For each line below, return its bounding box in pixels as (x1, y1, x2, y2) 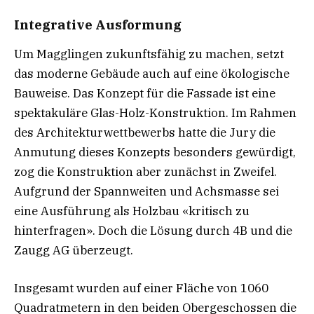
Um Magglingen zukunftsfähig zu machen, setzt (14, 46, 284, 62)
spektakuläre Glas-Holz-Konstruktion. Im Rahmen (14, 104, 296, 121)
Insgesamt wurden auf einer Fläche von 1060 (14, 280, 268, 296)
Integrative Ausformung (14, 15, 182, 33)
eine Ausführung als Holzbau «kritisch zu (14, 203, 250, 219)
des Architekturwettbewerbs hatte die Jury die (14, 124, 275, 140)
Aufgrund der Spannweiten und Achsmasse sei (14, 183, 279, 199)
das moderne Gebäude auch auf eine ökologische (14, 65, 289, 81)
